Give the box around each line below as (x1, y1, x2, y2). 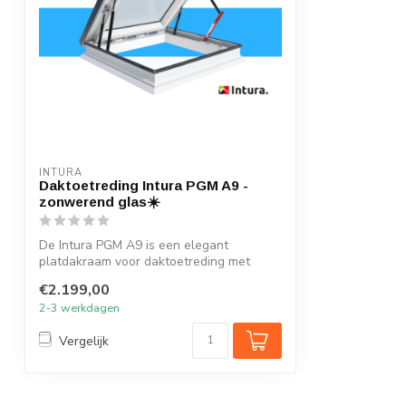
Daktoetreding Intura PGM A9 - (39, 177, 248, 193)
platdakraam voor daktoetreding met (39, 252, 250, 270)
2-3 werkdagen (39, 300, 120, 316)
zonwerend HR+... (39, 268, 141, 286)
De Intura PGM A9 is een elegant (39, 236, 228, 254)
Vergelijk (59, 332, 109, 350)
